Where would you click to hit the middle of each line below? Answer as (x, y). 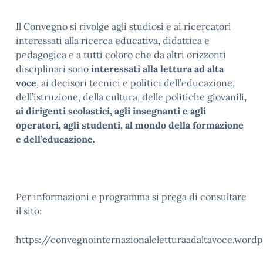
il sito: (30, 211)
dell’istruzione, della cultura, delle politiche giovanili (130, 97)
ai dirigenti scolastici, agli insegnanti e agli (111, 111)
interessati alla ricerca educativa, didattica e (113, 41)
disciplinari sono (53, 69)
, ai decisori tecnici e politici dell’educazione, (136, 83)
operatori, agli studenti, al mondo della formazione (130, 125)
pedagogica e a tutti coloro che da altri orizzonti (121, 55)
